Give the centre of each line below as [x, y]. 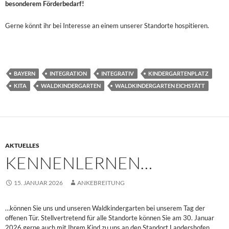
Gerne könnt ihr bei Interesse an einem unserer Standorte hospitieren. [107, 25]
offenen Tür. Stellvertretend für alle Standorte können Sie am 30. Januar [110, 217]
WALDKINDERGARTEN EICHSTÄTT [160, 85]
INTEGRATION [68, 73]
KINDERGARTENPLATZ [178, 73]
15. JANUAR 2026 [38, 182]
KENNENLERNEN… [79, 163]
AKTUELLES [22, 145]
